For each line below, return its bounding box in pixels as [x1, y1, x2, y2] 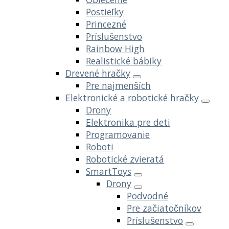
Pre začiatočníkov [127, 201, 201, 214]
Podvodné [127, 189, 168, 202]
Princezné [86, 17, 126, 30]
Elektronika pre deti [86, 116, 170, 128]
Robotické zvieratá [86, 152, 164, 165]
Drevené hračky [65, 66, 130, 79]
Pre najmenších [86, 79, 151, 91]
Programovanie [86, 128, 150, 141]
